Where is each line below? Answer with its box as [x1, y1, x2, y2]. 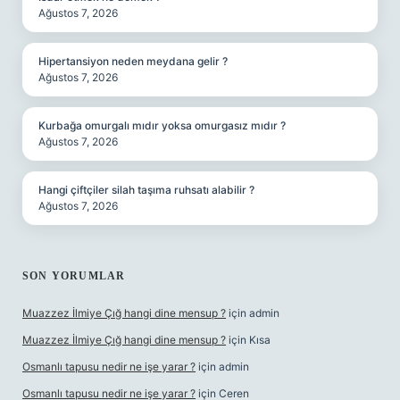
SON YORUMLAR [22, 270, 126, 282]
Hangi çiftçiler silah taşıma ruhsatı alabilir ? [38, 183, 254, 196]
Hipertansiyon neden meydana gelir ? [38, 54, 228, 68]
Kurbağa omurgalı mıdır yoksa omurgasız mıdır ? [38, 119, 286, 132]
